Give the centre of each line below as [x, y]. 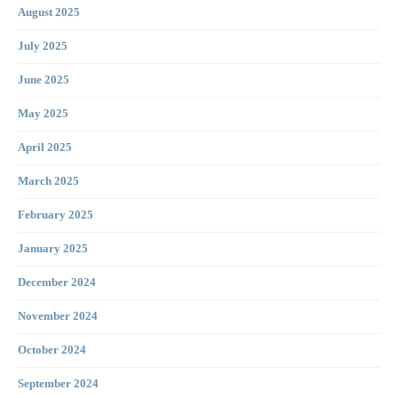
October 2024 [52, 350]
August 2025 [49, 13]
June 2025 [44, 80]
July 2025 [43, 47]
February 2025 [56, 215]
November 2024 [58, 317]
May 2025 [43, 114]
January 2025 [53, 249]
